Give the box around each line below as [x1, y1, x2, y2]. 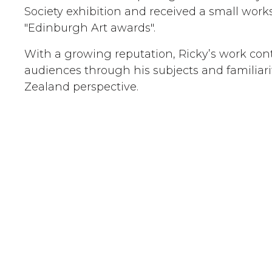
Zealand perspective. [24, 80, 138, 93]
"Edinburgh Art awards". [24, 21, 155, 35]
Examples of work [24, 208, 254, 244]
